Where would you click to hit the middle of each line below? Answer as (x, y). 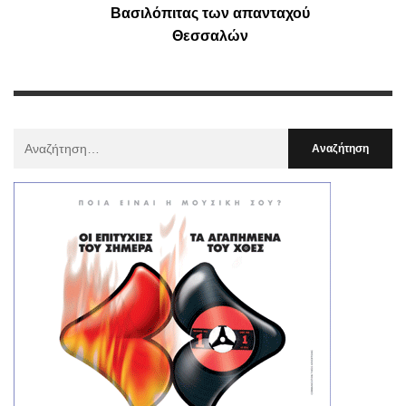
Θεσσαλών (210, 36)
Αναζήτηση (44, 139)
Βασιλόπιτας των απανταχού (210, 14)
